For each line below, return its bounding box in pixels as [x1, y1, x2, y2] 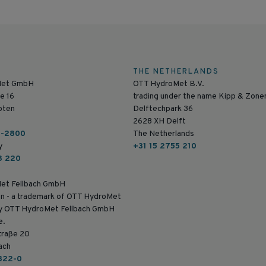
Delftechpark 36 [133, 103, 193, 114]
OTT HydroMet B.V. [133, 78, 204, 89]
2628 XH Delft [133, 116, 186, 126]
